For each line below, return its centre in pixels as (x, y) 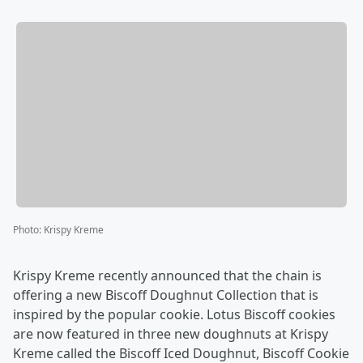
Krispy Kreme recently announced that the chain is (167, 276)
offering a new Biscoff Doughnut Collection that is (166, 295)
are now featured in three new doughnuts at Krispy (171, 334)
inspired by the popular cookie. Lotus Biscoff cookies (174, 315)
